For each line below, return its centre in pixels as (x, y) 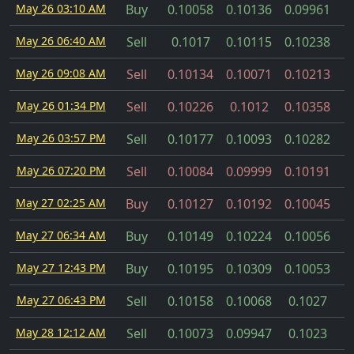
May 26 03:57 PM (61, 138)
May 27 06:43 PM (61, 300)
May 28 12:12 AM (61, 332)
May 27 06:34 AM (61, 235)
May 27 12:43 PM (61, 267)
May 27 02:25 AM (61, 203)
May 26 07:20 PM (61, 170)
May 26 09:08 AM (61, 73)
